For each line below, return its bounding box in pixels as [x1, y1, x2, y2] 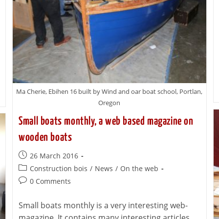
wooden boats [19, 132, 72, 144]
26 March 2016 [30, 151, 79, 161]
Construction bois [30, 164, 88, 174]
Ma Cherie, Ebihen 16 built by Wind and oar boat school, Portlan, [16, 87, 203, 96]
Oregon [98, 98, 121, 108]
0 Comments [30, 176, 71, 186]
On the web [120, 164, 159, 174]
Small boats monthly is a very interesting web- [19, 200, 188, 211]
